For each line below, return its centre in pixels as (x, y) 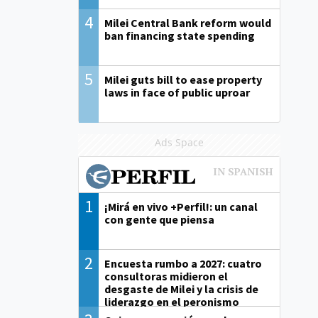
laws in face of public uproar (177, 93)
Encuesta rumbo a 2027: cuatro (183, 264)
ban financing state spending (180, 36)
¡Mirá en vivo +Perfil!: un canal (181, 207)
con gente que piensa (160, 220)
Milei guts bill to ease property (183, 80)
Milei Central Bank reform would (188, 23)
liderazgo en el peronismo (172, 302)
